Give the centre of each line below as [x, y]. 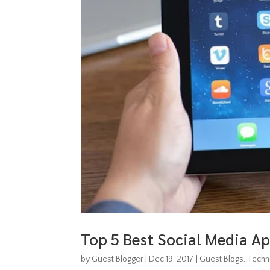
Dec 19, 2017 [172, 259]
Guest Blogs [222, 259]
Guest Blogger [118, 259]
